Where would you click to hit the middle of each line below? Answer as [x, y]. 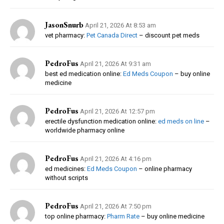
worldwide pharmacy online [85, 130]
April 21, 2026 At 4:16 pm [116, 158]
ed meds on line [181, 121]
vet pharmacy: [66, 35]
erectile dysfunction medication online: [101, 121]
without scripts [66, 177]
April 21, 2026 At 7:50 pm [116, 206]
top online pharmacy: [76, 216]
